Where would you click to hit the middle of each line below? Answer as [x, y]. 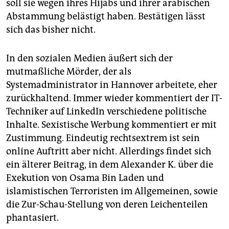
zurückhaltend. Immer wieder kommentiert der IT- [114, 98]
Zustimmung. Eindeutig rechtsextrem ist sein [103, 138]
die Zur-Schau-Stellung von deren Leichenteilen [107, 205]
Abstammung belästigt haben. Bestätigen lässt [106, 17]
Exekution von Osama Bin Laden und [85, 178]
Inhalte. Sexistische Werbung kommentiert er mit [111, 125]
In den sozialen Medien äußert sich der [89, 59]
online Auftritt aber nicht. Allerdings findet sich [109, 152]
